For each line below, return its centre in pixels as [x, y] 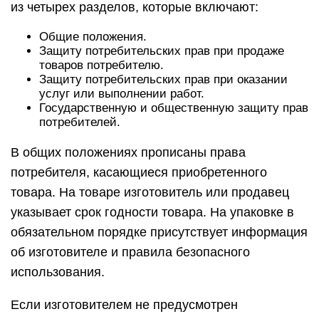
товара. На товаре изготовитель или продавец [150, 192]
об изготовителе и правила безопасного [130, 252]
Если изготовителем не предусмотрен [124, 305]
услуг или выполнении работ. [122, 94]
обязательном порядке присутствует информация [159, 232]
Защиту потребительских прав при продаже [162, 51]
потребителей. [80, 122]
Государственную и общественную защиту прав [174, 108]
